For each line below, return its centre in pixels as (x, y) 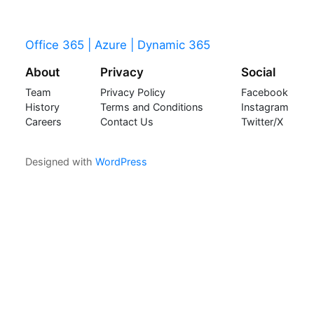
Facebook (265, 93)
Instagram (265, 107)
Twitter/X (262, 122)
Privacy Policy (132, 93)
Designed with (60, 161)
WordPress (121, 161)
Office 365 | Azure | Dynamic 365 (117, 45)
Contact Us (127, 122)
